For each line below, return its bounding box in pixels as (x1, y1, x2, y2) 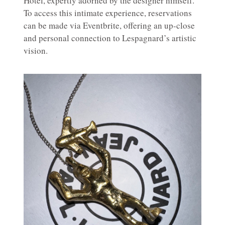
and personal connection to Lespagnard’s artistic (24, 32, 196, 44)
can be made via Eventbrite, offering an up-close (24, 20, 195, 32)
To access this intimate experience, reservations (24, 7, 192, 19)
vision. (24, 45, 48, 57)
